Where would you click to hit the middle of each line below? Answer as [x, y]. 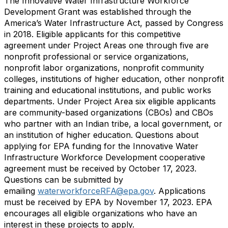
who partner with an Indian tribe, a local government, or [113, 124]
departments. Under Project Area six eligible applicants [110, 102]
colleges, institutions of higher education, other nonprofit [114, 79]
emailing [21, 191]
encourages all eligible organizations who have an [101, 213]
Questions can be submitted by [64, 180]
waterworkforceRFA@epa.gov [96, 191]
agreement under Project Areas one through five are [106, 46]
